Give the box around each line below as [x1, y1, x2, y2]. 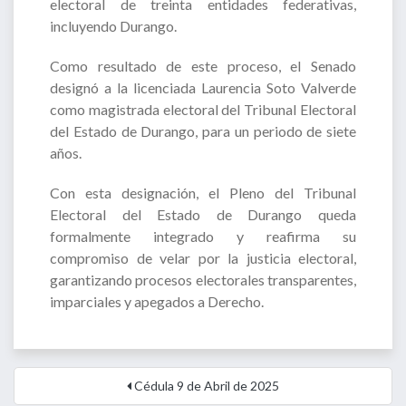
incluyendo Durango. [50, 17, 177, 35]
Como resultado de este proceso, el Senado [50, 57, 356, 75]
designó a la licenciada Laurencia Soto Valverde [50, 79, 356, 97]
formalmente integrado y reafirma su [50, 227, 356, 246]
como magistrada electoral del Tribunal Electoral [50, 101, 356, 119]
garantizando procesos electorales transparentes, [50, 271, 356, 289]
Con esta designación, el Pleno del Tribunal [50, 184, 356, 202]
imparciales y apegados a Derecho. [50, 293, 264, 311]
